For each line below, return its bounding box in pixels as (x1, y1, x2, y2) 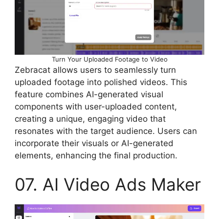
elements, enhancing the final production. (15, 150, 177, 160)
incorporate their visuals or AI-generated (15, 138, 174, 148)
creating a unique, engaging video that (15, 113, 166, 124)
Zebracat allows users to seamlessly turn (15, 65, 176, 75)
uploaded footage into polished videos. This (15, 77, 187, 87)
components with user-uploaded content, (15, 101, 177, 111)
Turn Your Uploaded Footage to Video (51, 55, 168, 63)
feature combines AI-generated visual (15, 89, 163, 99)
